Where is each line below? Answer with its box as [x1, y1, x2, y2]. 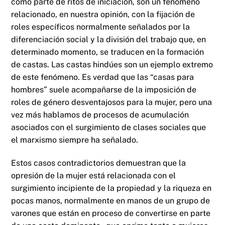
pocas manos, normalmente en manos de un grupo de [11, 196, 210, 205]
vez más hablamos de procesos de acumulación [11, 110, 189, 120]
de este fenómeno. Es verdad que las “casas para [11, 72, 194, 82]
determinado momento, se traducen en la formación [11, 47, 204, 57]
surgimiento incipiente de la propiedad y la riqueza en [11, 183, 212, 193]
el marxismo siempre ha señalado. [11, 135, 139, 145]
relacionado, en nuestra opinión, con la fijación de [11, 10, 195, 20]
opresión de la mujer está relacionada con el [11, 171, 176, 180]
